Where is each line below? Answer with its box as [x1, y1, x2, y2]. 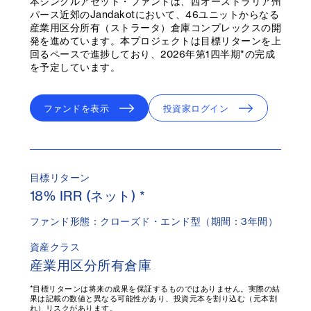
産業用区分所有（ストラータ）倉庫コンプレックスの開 [29, 21, 282, 33]
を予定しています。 [29, 60, 121, 73]
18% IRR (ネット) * [29, 187, 146, 204]
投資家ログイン [162, 102, 228, 114]
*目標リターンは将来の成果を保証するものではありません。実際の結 [29, 283, 280, 294]
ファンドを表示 [43, 102, 110, 114]
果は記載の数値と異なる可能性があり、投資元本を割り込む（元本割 [29, 293, 278, 303]
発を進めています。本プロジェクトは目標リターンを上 [29, 34, 282, 47]
